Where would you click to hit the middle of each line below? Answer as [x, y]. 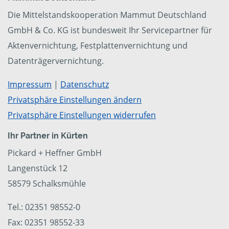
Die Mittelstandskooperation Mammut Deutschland [107, 15]
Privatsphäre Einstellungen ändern [75, 100]
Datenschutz [85, 85]
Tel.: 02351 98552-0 [44, 207]
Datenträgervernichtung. [56, 61]
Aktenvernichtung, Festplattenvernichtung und [98, 46]
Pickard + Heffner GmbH [55, 153]
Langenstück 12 [38, 168]
